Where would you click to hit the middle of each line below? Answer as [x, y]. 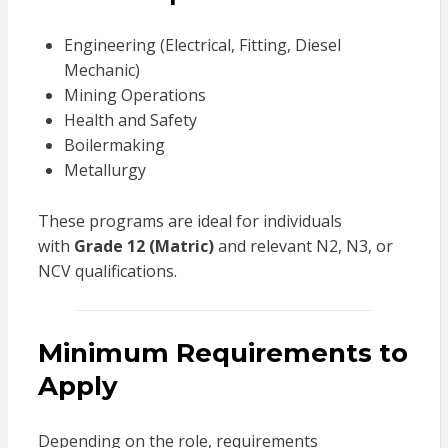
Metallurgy [104, 170]
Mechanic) [101, 70]
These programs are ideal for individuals [189, 221]
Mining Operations [134, 95]
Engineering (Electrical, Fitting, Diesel [202, 45]
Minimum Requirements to [222, 353]
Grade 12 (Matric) [143, 246]
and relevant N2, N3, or [303, 246]
